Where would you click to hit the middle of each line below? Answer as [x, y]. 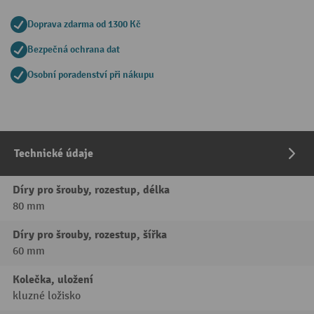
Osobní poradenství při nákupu [91, 75]
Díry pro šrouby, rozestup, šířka [90, 235]
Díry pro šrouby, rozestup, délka [91, 190]
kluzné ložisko [47, 296]
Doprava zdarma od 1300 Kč [84, 25]
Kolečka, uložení [53, 280]
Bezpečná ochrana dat [74, 50]
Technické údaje [54, 154]
